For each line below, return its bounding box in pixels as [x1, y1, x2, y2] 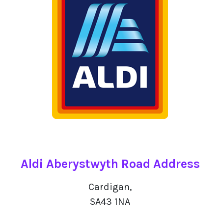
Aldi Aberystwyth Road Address [20, 157, 200, 171]
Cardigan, [88, 181, 132, 192]
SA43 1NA [90, 196, 130, 207]
